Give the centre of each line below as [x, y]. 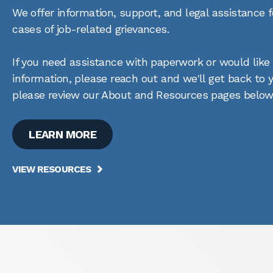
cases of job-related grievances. [90, 29]
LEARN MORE [63, 134]
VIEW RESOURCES [52, 169]
